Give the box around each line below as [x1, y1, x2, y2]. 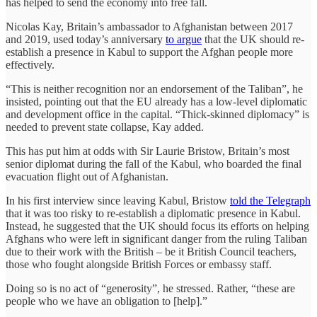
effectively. [6, 58, 57, 71]
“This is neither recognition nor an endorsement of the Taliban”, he [6, 82, 303, 95]
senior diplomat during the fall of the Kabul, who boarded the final [6, 157, 301, 170]
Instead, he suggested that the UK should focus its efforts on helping [6, 219, 309, 232]
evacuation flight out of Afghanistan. [6, 170, 168, 183]
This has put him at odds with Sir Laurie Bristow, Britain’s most [6, 144, 289, 157]
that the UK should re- [202, 33, 304, 45]
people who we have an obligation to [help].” [6, 294, 207, 307]
